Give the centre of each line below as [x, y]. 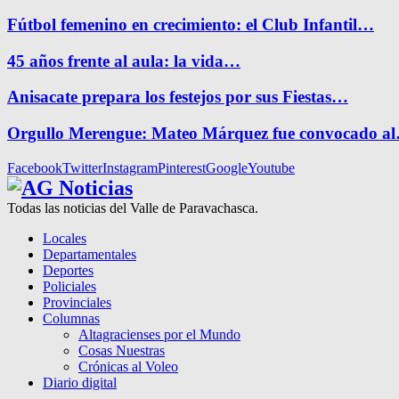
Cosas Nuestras [122, 350]
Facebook [35, 167]
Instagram [130, 167]
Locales [65, 238]
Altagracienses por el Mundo [159, 334]
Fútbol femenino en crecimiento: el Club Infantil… [191, 25]
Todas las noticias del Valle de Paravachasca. [133, 208]
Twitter [82, 167]
